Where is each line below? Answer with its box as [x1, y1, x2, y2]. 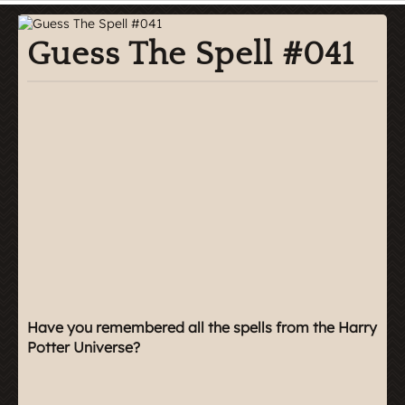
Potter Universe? [27, 337, 140, 356]
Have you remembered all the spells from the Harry [27, 317, 377, 336]
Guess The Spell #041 [27, 35, 354, 72]
